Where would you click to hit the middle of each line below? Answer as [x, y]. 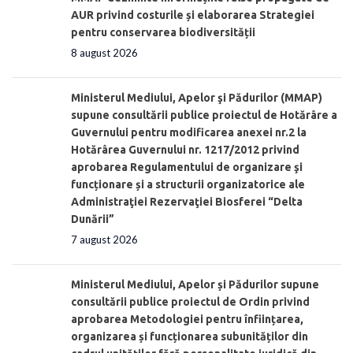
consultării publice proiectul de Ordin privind [190, 301]
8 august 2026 [104, 52]
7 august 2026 [104, 239]
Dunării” [93, 219]
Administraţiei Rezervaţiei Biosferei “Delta [187, 201]
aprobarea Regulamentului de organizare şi [187, 167]
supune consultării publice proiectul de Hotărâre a [204, 115]
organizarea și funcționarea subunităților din [190, 336]
